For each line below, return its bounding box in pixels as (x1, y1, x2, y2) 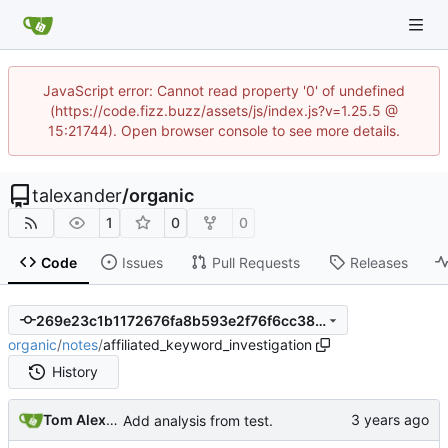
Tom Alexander (106, 411, 118, 429)
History (52, 363, 99, 381)
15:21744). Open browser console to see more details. (48, 122, 400, 139)
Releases (349, 253, 408, 271)
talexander (32, 185, 122, 206)
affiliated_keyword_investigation (103, 336, 312, 354)
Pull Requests (211, 253, 300, 271)
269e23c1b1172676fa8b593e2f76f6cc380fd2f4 (314, 311, 326, 329)
